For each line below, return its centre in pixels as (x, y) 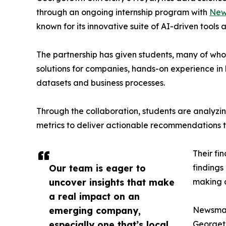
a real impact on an (94, 196)
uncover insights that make (112, 182)
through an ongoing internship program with (123, 12)
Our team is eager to (97, 168)
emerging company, (95, 211)
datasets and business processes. (101, 83)
